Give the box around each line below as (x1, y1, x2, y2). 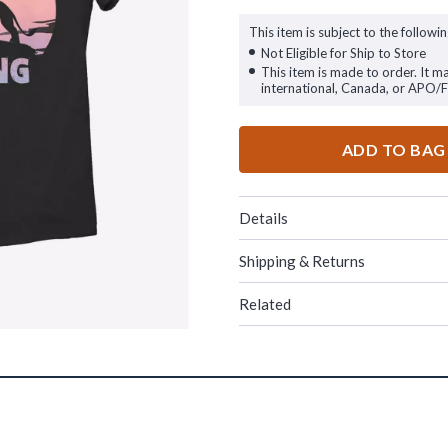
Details (239, 209, 288, 227)
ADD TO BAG (341, 140, 446, 159)
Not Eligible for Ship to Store (261, 45, 426, 61)
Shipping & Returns (239, 252, 365, 270)
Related (239, 295, 291, 313)
